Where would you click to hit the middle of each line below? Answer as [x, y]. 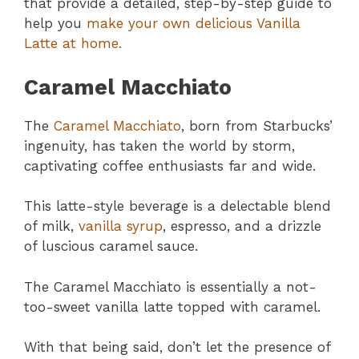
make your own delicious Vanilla [194, 24]
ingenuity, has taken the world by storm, [159, 145]
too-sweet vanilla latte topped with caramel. [172, 307]
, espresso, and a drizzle [242, 226]
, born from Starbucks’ [257, 125]
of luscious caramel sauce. [111, 246]
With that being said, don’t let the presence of [177, 347]
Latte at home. [73, 44]
